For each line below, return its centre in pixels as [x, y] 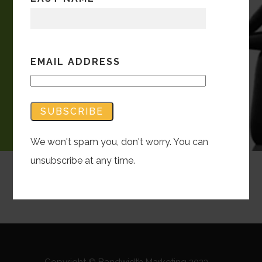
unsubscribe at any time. [83, 160]
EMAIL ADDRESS [76, 61]
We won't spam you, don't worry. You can [120, 142]
